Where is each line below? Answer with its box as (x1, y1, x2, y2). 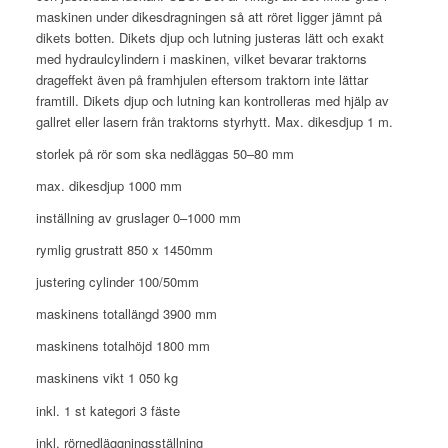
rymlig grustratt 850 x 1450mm (35, 240, 213, 260)
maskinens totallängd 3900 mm (35, 304, 217, 324)
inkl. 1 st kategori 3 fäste (35, 400, 180, 420)
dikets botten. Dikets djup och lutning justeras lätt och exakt (35, 28, 384, 48)
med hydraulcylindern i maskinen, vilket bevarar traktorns (35, 49, 367, 69)
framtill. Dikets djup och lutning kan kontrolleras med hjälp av (35, 91, 389, 111)
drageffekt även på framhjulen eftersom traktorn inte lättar (35, 70, 368, 90)
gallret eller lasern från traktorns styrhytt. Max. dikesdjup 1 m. (35, 112, 393, 132)
